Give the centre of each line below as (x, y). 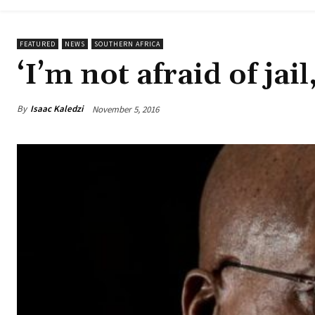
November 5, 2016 (126, 109)
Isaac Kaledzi (57, 109)
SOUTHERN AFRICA (127, 44)
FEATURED (38, 44)
